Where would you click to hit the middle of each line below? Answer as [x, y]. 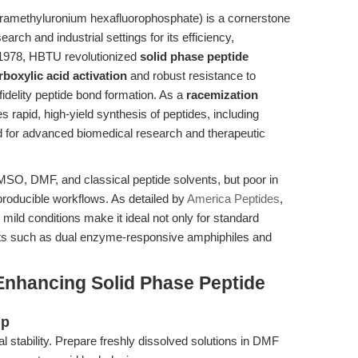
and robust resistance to [191, 76]
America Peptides [233, 199]
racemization [222, 95]
